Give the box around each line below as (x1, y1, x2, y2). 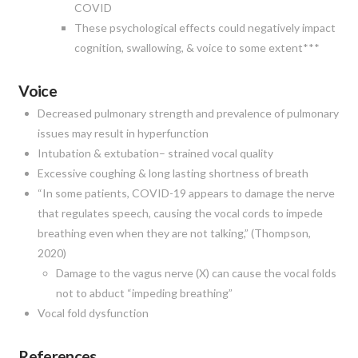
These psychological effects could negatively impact (74, 20, 336, 34)
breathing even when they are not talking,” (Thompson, (37, 225, 311, 240)
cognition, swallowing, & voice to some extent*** (74, 40, 320, 54)
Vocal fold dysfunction (37, 305, 149, 320)
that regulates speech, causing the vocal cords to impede (37, 205, 323, 220)
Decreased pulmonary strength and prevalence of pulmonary (37, 105, 339, 120)
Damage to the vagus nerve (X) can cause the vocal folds (55, 265, 336, 280)
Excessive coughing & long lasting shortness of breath (37, 165, 308, 180)
